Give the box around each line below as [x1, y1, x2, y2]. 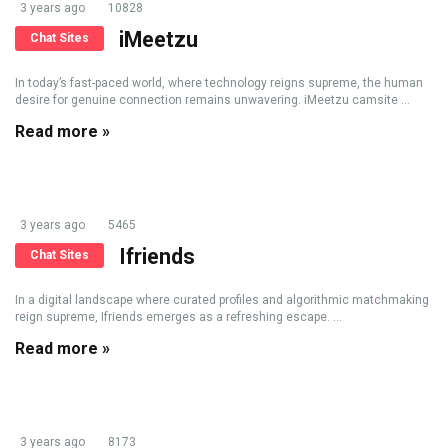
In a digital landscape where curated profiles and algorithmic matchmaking [15, 293, 429, 307]
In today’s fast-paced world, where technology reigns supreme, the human [15, 76, 423, 90]
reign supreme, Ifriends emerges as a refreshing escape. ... [15, 310, 342, 324]
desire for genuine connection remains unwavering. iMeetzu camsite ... [15, 93, 410, 107]
